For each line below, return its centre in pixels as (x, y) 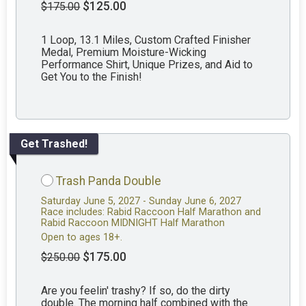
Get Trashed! (54, 143)
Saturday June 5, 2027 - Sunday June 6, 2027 (141, 201)
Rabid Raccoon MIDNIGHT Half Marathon (133, 223)
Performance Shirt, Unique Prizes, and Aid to (147, 65)
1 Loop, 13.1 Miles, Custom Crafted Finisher (146, 40)
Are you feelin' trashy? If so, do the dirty (136, 291)
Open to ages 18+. (82, 238)
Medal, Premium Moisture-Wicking (124, 53)
